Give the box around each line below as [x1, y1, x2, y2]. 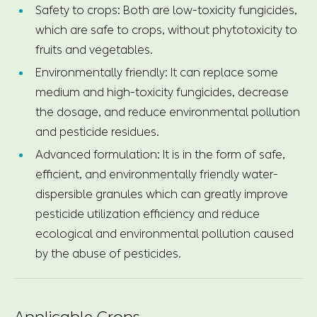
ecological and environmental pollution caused [35, 226, 294, 241]
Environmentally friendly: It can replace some [35, 65, 278, 79]
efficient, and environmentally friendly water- [35, 167, 278, 181]
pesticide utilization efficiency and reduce [35, 207, 260, 221]
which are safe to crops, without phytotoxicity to [35, 23, 297, 37]
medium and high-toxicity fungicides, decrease [35, 85, 289, 99]
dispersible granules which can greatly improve [35, 187, 288, 201]
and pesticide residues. [35, 125, 159, 139]
